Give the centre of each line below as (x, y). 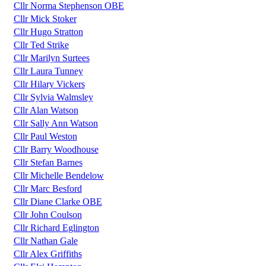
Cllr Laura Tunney (48, 71)
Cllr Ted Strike (41, 45)
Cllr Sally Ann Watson (56, 123)
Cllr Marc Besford (47, 189)
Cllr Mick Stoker (45, 19)
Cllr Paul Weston (45, 137)
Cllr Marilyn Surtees (51, 58)
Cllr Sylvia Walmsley (53, 97)
